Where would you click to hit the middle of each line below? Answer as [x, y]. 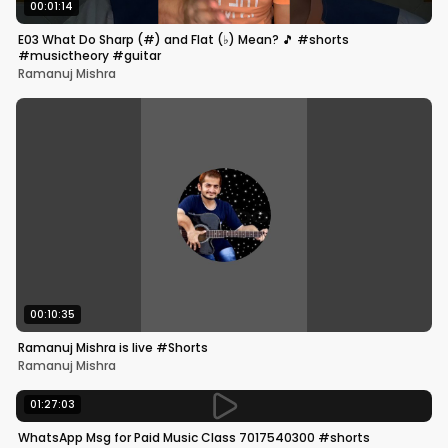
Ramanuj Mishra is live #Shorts [113, 347]
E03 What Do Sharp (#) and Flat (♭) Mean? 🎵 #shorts [183, 39]
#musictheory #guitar [89, 55]
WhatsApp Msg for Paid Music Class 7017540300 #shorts [194, 437]
